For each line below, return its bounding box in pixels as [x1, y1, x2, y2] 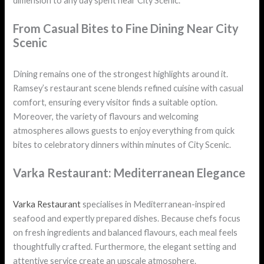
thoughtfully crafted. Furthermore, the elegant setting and [13, 242, 237, 252]
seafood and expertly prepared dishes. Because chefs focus [13, 213, 241, 224]
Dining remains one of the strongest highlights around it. [13, 69, 229, 80]
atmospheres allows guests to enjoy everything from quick [13, 126, 235, 136]
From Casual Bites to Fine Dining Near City [13, 21, 239, 36]
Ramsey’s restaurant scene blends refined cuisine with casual [13, 83, 244, 94]
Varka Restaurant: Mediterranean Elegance [13, 166, 246, 180]
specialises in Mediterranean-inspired [81, 199, 226, 210]
